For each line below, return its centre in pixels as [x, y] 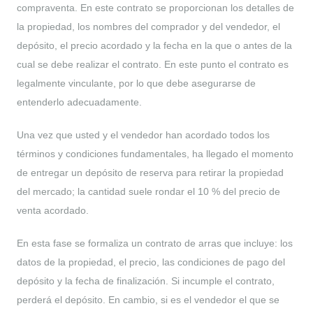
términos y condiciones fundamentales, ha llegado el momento [155, 153]
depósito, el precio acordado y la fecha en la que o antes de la [154, 45]
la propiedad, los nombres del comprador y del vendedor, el [148, 26]
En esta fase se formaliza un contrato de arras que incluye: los [155, 243]
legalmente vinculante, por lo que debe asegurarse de [136, 83]
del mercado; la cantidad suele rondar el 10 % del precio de [148, 191]
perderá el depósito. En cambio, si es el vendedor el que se [148, 299]
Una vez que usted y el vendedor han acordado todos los [143, 134]
